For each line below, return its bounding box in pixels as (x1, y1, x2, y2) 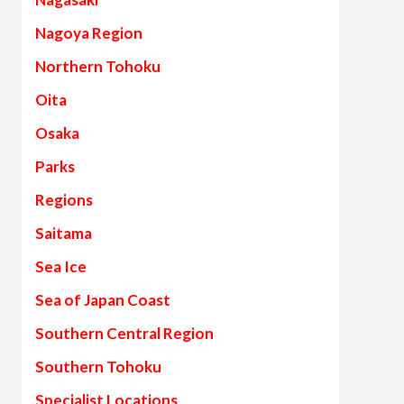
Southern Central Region (34, 324, 214, 343)
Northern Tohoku (34, 57, 161, 76)
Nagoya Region (34, 23, 142, 42)
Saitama (34, 224, 92, 243)
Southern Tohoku (34, 357, 161, 376)
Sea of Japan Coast (34, 290, 170, 309)
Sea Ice (34, 257, 87, 276)
